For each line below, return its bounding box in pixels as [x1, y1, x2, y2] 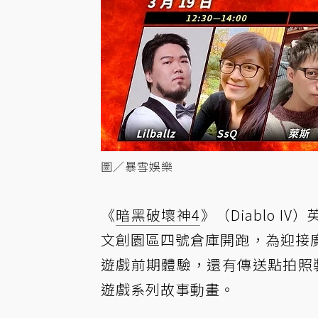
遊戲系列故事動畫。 [101, 279, 235, 300]
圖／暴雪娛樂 [101, 158, 173, 175]
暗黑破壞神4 [116, 204, 201, 225]
